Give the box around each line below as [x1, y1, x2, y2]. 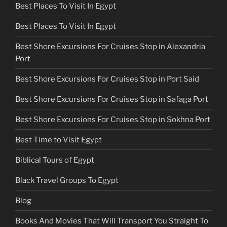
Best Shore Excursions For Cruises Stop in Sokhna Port [15, 115, 210, 124]
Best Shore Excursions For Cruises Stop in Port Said [15, 74, 199, 84]
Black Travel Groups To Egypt [15, 175, 119, 185]
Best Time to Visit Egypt [15, 135, 102, 144]
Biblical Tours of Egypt [15, 155, 94, 165]
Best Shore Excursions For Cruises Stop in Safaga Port [15, 94, 208, 104]
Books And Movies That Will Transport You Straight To [15, 216, 208, 225]
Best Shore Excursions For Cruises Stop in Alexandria [15, 42, 205, 51]
